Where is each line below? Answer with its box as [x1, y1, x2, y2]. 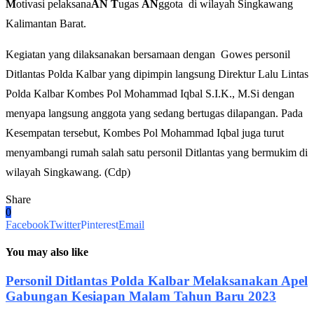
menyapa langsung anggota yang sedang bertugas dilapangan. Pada [6, 107, 303, 119]
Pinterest [81, 218, 118, 231]
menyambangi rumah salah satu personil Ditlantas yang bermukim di [6, 146, 308, 158]
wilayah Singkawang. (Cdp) [6, 165, 130, 178]
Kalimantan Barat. [6, 17, 86, 29]
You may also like [6, 246, 88, 259]
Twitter [49, 218, 81, 231]
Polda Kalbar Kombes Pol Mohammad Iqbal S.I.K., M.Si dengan [6, 87, 294, 100]
